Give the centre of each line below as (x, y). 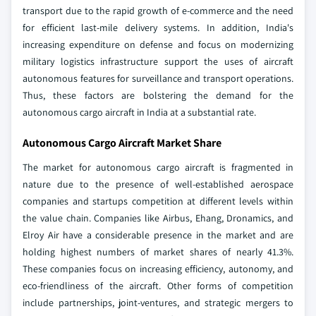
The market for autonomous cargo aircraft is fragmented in (158, 168)
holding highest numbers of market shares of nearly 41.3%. (158, 252)
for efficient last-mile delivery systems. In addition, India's (158, 28)
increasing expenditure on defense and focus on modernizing (158, 45)
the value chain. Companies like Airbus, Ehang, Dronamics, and (158, 218)
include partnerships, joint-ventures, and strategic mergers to (158, 303)
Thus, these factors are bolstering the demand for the (158, 96)
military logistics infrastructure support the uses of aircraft (158, 62)
